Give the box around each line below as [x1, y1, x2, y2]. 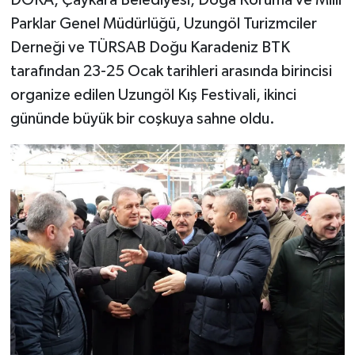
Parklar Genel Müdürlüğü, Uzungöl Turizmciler [10, 16, 317, 32]
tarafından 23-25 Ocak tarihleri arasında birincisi [10, 63, 332, 80]
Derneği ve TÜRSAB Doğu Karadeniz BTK [10, 40, 290, 56]
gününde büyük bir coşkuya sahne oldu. [10, 111, 275, 128]
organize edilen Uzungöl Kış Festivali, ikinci [10, 87, 296, 104]
